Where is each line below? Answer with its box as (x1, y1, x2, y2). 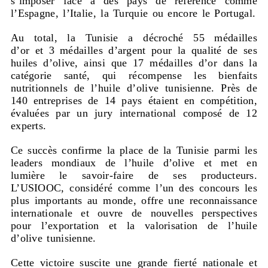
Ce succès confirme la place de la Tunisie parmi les (10, 144, 258, 157)
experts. (10, 120, 47, 132)
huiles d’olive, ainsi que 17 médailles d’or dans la (10, 57, 258, 69)
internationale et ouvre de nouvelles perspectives (10, 207, 258, 220)
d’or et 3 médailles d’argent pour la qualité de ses (10, 44, 258, 57)
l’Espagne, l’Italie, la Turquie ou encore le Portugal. (10, 7, 256, 20)
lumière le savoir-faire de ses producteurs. (10, 169, 258, 182)
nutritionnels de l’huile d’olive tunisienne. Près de (10, 82, 258, 95)
